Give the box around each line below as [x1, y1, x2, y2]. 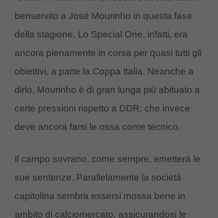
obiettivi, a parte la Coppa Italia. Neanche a [15, 66, 194, 76]
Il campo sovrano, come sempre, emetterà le [15, 154, 200, 164]
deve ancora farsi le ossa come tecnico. [15, 121, 181, 132]
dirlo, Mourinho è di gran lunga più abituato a [15, 84, 200, 95]
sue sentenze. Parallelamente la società [15, 172, 182, 183]
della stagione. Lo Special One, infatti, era [15, 29, 188, 39]
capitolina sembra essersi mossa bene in [15, 191, 185, 201]
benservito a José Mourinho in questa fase [15, 10, 192, 21]
